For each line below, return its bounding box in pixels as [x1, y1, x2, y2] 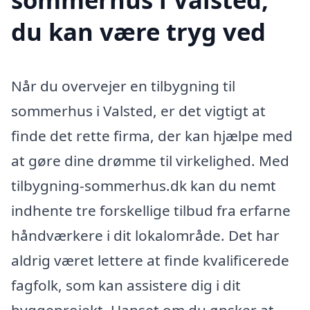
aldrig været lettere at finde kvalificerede [11, 250, 289, 270]
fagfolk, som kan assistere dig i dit [11, 275, 241, 295]
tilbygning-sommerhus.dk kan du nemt [11, 175, 276, 195]
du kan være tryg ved [11, 15, 266, 48]
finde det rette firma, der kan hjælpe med [11, 125, 293, 145]
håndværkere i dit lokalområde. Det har [11, 225, 280, 245]
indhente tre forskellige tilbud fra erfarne [11, 200, 291, 220]
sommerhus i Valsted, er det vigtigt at [11, 100, 266, 120]
